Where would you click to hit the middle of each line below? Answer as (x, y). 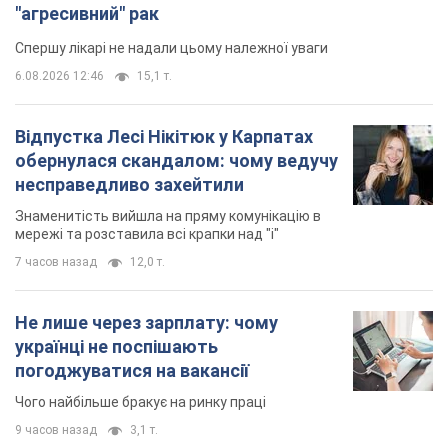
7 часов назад (56, 63)
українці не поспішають (116, 148)
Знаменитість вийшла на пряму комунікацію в (168, 17)
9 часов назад (56, 231)
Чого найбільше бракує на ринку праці (140, 203)
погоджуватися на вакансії (132, 172)
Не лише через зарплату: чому (146, 124)
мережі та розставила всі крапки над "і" (147, 35)
